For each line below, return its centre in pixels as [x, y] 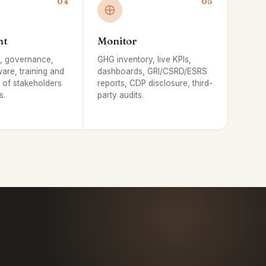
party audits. [121, 95]
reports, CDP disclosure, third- [155, 83]
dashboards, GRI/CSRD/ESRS [153, 71]
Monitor [117, 41]
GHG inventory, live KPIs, [145, 59]
